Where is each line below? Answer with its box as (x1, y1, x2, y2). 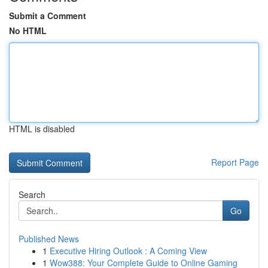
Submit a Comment (9, 10, 86, 22)
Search (19, 188, 45, 200)
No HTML (9, 25, 47, 36)
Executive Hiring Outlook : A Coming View (50, 245, 207, 257)
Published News (19, 233, 79, 245)
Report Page (211, 156, 259, 168)
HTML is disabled (9, 123, 75, 135)
